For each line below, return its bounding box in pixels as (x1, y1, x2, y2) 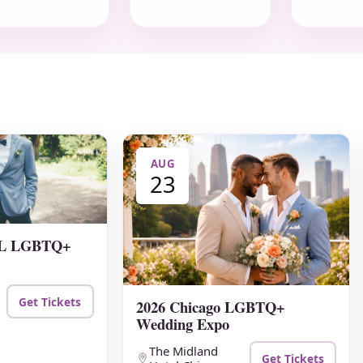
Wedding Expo (136, 312, 230, 335)
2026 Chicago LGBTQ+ (136, 295, 286, 318)
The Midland (149, 343, 219, 360)
